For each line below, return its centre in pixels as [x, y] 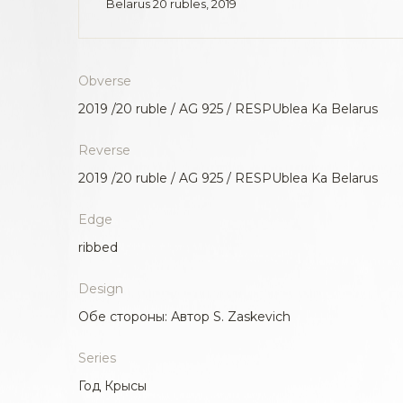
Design [101, 289]
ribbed [98, 248]
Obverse [105, 81]
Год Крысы [112, 386]
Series [97, 358]
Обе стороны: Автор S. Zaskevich [184, 317]
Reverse [104, 151]
